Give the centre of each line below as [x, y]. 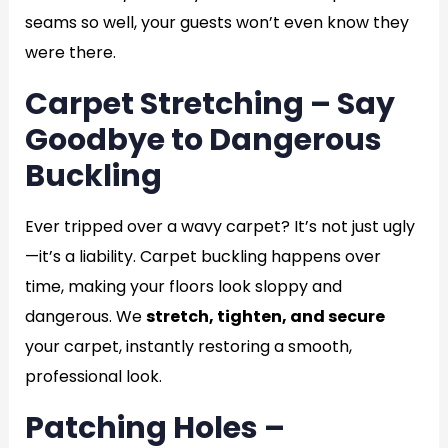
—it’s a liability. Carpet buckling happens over [202, 256]
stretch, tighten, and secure [265, 316]
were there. [70, 52]
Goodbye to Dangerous [203, 140]
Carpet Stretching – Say [209, 104]
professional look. [93, 376]
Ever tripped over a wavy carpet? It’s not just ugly [219, 226]
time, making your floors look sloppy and [183, 286]
